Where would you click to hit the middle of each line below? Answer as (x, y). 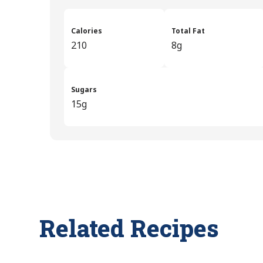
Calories (87, 31)
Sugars (84, 89)
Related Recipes (131, 228)
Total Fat (188, 31)
